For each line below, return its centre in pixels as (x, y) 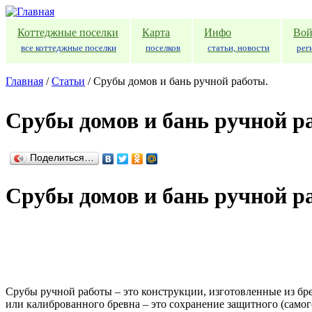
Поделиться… (62, 157)
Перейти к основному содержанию (89, 11)
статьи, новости (239, 48)
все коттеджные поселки (69, 48)
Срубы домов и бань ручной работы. (179, 81)
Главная (24, 81)
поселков (163, 48)
